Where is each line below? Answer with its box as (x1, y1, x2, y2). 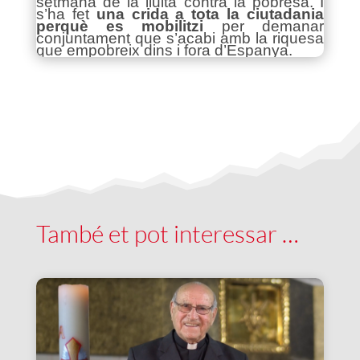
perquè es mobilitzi (35, 18, 204, 35)
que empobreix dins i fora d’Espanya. (35, 42, 292, 59)
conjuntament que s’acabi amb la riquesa (35, 30, 325, 47)
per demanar (203, 18, 325, 35)
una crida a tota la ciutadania (96, 6, 325, 22)
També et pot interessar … (35, 219, 299, 248)
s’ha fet (35, 6, 96, 22)
